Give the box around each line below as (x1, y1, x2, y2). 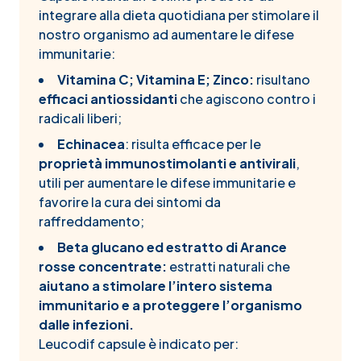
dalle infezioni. (39, 316, 134, 333)
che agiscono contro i (180, 90, 316, 107)
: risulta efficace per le (125, 135, 261, 152)
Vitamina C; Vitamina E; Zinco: (57, 71, 254, 88)
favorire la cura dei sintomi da (39, 193, 221, 210)
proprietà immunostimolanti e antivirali (39, 155, 296, 172)
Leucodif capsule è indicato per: (39, 335, 239, 352)
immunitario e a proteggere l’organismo (39, 297, 302, 313)
